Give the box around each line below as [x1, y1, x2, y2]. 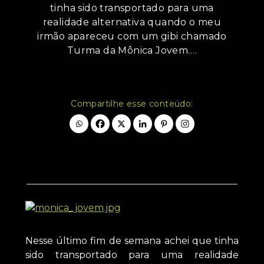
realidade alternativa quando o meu [42, 16, 222, 28]
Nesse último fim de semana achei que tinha [25, 235, 239, 247]
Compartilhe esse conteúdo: [71, 98, 193, 110]
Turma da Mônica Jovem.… [67, 45, 197, 57]
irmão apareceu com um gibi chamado [37, 31, 227, 42]
